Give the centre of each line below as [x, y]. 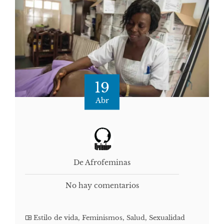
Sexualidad [167, 218]
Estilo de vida [56, 218]
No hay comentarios [102, 186]
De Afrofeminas [102, 163]
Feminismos [102, 218]
